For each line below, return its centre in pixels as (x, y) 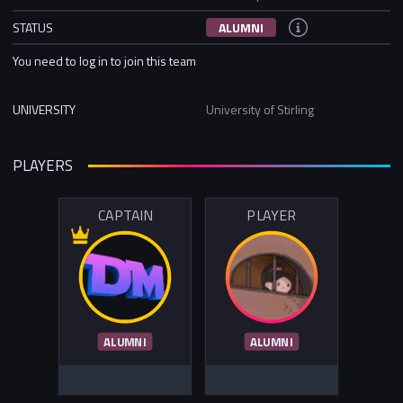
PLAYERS (43, 166)
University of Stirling (260, 109)
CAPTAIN (125, 215)
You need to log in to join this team (104, 60)
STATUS (33, 27)
